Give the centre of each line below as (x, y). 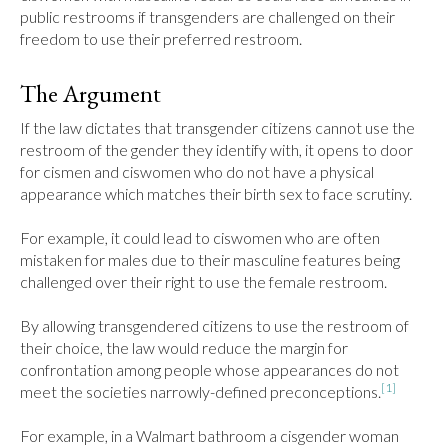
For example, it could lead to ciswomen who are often (200, 237)
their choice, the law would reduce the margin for (184, 347)
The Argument (90, 93)
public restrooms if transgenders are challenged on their (207, 16)
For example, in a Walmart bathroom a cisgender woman (209, 435)
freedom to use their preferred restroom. (161, 38)
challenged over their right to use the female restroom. (203, 281)
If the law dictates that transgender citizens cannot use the (217, 127)
